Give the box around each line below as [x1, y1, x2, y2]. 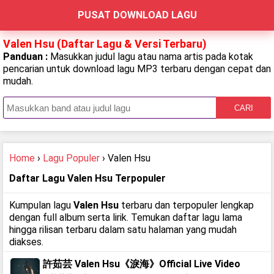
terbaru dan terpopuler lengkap [119, 199, 254, 211]
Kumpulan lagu [9, 199, 73, 211]
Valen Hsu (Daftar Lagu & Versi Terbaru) [3, 37, 207, 50]
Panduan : [3, 51, 50, 62]
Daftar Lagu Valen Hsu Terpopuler [9, 172, 166, 184]
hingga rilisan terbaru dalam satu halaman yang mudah [9, 224, 237, 235]
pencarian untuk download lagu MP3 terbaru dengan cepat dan [3, 63, 271, 75]
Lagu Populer [43, 152, 100, 164]
